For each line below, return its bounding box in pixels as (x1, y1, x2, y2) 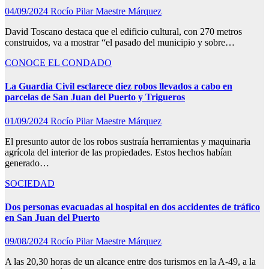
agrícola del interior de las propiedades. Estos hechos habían (5, 147, 232, 157)
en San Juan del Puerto (5, 212, 100, 223)
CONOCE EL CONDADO (5, 57, 112, 68)
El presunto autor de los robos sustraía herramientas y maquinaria (5, 136, 250, 147)
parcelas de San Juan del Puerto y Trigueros (5, 92, 185, 103)
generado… (5, 157, 49, 168)
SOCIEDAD (5, 178, 55, 189)
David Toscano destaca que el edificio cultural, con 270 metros (5, 26, 242, 37)
